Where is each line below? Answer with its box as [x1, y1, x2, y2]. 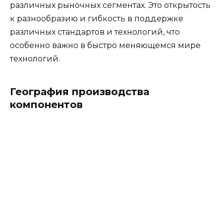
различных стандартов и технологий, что [10, 27, 180, 37]
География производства [10, 86, 149, 98]
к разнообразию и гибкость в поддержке [10, 14, 183, 24]
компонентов [10, 99, 83, 111]
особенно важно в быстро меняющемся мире [10, 41, 201, 51]
